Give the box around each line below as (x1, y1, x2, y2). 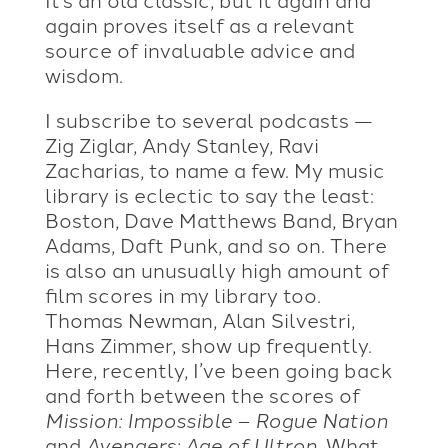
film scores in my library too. (44, 279, 321, 308)
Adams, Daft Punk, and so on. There (44, 229, 387, 258)
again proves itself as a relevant (44, 9, 355, 38)
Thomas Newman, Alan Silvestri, (44, 304, 355, 333)
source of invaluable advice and (44, 34, 355, 63)
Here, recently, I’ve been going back (44, 354, 392, 383)
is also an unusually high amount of (44, 254, 389, 283)
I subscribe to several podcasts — (44, 104, 373, 133)
